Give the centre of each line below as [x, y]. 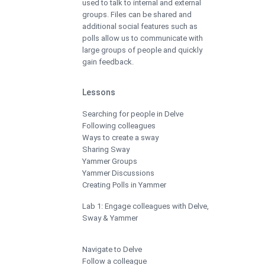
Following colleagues [119, 125]
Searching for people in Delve [133, 114]
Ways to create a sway [120, 137]
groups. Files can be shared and [137, 14]
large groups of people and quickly [142, 50]
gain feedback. [108, 62]
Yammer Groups [110, 161]
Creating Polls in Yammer [124, 185]
